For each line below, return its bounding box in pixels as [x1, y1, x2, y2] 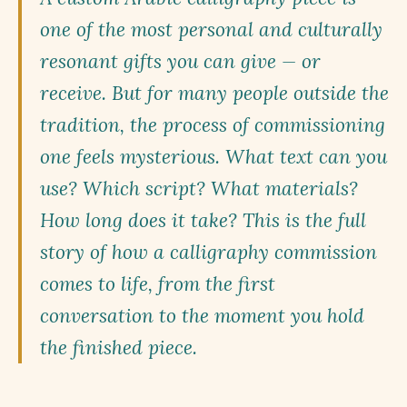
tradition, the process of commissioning [40, 113, 385, 137]
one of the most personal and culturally [40, 17, 382, 42]
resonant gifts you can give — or [40, 49, 321, 74]
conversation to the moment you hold [40, 303, 364, 328]
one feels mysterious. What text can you [40, 144, 387, 169]
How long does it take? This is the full [40, 208, 366, 233]
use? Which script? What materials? [40, 176, 358, 201]
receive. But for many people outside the [40, 81, 389, 105]
